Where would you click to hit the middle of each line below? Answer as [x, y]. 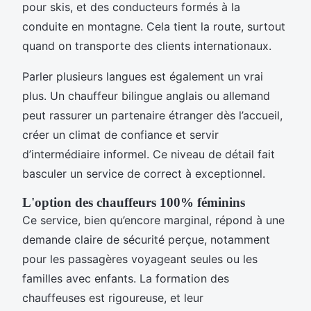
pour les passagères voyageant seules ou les [140, 259]
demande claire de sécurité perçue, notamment [146, 240]
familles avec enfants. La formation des [126, 279]
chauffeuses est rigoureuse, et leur [113, 298]
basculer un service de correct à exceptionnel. [144, 174]
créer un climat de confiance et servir [120, 135]
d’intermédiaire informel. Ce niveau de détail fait [149, 154]
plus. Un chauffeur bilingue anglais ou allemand [146, 96]
